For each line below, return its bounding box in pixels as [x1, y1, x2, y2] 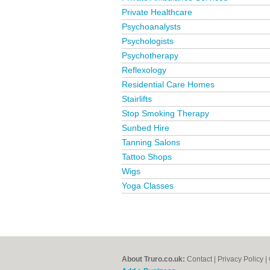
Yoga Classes [122, 181, 174, 190]
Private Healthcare [122, 7, 192, 17]
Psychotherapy [122, 51, 178, 60]
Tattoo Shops [122, 152, 172, 162]
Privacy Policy [218, 255, 263, 263]
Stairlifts [122, 94, 152, 104]
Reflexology [122, 65, 166, 75]
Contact [187, 255, 212, 263]
